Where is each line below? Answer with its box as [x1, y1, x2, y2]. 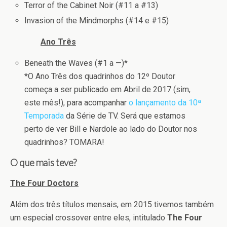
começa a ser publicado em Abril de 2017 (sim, [24, 85, 191, 95]
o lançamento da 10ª [129, 98, 202, 108]
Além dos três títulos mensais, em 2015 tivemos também [10, 200, 214, 210]
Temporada [24, 111, 64, 121]
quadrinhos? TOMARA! [24, 137, 105, 147]
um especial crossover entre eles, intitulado [10, 213, 167, 223]
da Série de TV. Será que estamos [64, 111, 186, 121]
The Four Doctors [10, 178, 79, 188]
